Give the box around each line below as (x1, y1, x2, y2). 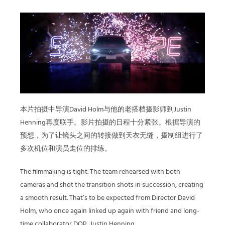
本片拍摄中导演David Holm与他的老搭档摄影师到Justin (20, 104, 191, 116)
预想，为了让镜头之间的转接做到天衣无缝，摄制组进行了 (20, 130, 203, 142)
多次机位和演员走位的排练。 (20, 143, 111, 155)
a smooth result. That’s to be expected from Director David (20, 192, 195, 204)
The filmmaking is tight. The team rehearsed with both (20, 166, 180, 178)
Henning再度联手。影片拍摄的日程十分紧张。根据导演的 (20, 117, 200, 129)
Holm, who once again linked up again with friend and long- (20, 205, 199, 217)
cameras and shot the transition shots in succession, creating (20, 179, 203, 191)
